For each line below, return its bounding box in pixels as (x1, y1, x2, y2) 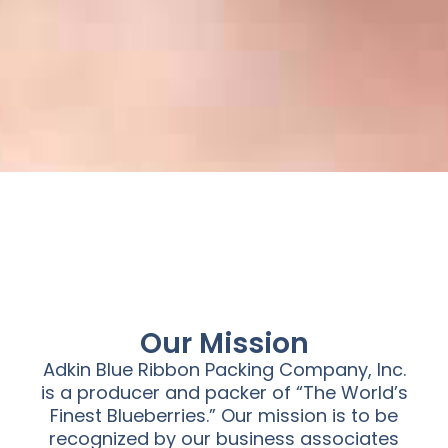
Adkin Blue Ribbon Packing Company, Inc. (42, 357, 406, 383)
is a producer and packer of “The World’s (40, 380, 408, 406)
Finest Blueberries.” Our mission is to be (50, 403, 398, 429)
